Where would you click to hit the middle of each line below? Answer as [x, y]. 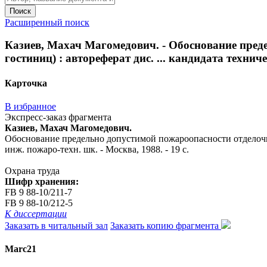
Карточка [26, 83]
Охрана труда [32, 170]
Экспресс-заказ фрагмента [58, 117]
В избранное [30, 106]
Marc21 [21, 249]
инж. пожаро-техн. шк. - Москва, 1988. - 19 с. [97, 149]
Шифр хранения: [42, 181]
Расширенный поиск [47, 22]
